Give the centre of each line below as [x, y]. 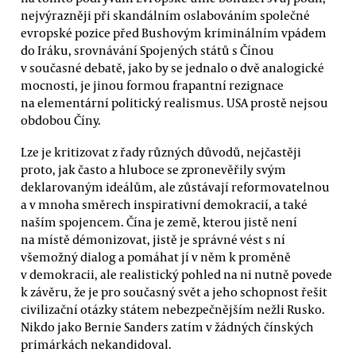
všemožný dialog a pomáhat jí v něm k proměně [156, 256]
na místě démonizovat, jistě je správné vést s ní [153, 239]
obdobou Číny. [61, 120]
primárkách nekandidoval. [96, 344]
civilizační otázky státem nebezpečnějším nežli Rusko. [173, 309]
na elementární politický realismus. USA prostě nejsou [174, 103]
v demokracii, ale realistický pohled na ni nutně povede [176, 274]
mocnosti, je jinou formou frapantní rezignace [152, 85]
